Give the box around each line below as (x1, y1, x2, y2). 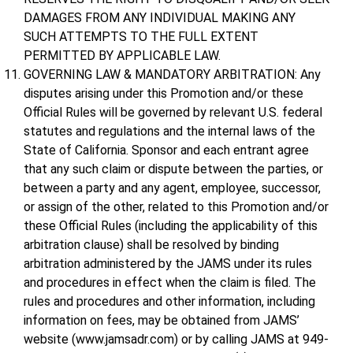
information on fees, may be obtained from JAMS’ (24, 313, 299, 329)
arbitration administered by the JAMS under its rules (24, 256, 312, 272)
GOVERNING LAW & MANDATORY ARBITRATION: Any (24, 67, 321, 83)
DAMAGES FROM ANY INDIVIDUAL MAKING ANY (24, 10, 295, 26)
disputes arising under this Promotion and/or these (24, 86, 303, 102)
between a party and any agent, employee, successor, (24, 180, 321, 196)
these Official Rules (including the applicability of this (24, 218, 318, 234)
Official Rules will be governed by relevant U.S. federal (24, 105, 322, 121)
